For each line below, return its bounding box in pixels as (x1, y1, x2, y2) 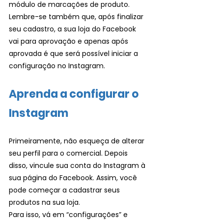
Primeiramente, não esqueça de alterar (9, 136, 146, 146)
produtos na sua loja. (9, 197, 82, 207)
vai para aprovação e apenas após (9, 36, 130, 46)
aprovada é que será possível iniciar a (9, 49, 140, 58)
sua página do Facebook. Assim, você (9, 173, 139, 183)
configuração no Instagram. (9, 61, 105, 71)
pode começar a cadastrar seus (9, 185, 122, 195)
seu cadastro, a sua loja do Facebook (9, 24, 138, 34)
